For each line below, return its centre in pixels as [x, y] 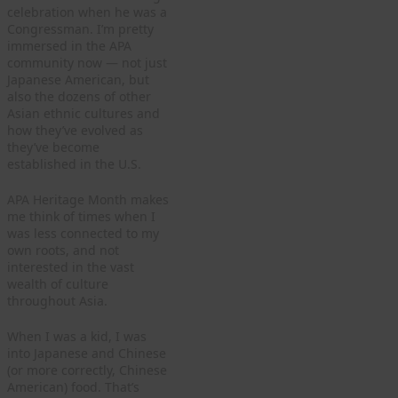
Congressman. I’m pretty [80, 28]
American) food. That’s [73, 386]
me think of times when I [81, 216]
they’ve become [53, 147]
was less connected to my [83, 233]
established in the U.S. [74, 163]
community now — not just [87, 62]
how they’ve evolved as [75, 130]
